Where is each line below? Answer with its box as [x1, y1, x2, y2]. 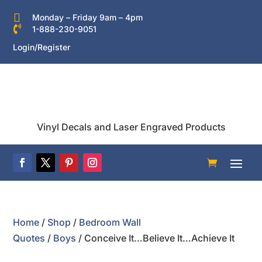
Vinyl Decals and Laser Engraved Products [36, 121, 226, 133]
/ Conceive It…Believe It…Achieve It [76, 232, 235, 244]
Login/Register [13, 42, 71, 52]
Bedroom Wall [79, 216, 142, 228]
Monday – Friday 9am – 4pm [32, 12, 143, 22]
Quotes [13, 232, 46, 244]
